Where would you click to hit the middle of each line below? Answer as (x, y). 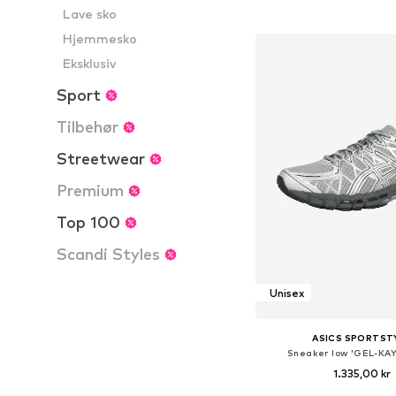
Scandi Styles (108, 254)
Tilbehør (88, 127)
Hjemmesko (100, 38)
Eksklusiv (90, 63)
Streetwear (101, 159)
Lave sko (90, 14)
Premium (90, 190)
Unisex (286, 293)
